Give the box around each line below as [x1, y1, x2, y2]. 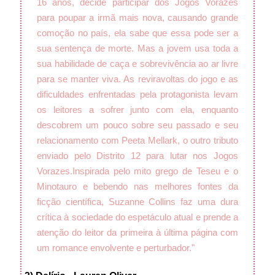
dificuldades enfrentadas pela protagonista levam [37, 88, 238, 99]
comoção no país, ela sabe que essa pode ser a [37, 27, 238, 38]
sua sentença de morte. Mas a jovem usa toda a [37, 42, 238, 53]
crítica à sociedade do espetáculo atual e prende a [37, 211, 238, 222]
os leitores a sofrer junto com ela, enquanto [37, 104, 238, 115]
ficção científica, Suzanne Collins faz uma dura [37, 196, 238, 207]
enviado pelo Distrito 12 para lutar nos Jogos [37, 150, 238, 161]
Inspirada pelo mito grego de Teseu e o [72, 165, 238, 176]
